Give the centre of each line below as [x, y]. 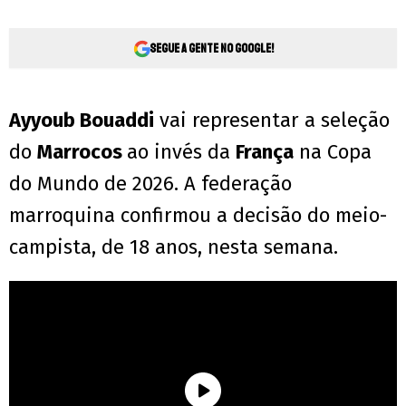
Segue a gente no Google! [211, 48]
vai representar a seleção [272, 121]
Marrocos [82, 152]
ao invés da [181, 152]
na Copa [333, 152]
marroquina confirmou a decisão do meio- [198, 216]
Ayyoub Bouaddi [82, 121]
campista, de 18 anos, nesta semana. [174, 247]
